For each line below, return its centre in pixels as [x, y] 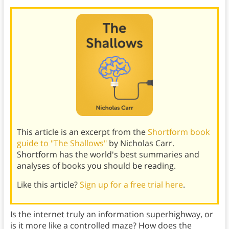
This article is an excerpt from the [82, 132]
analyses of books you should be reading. [96, 166]
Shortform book [178, 132]
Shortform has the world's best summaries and [108, 155]
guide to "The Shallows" [62, 143]
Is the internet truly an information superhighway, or [111, 214]
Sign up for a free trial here [131, 185]
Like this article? [48, 185]
